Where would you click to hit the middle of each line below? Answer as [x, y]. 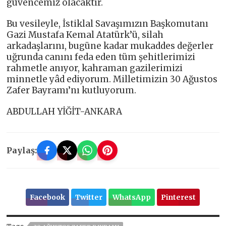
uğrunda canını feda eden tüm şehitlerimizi [101, 57]
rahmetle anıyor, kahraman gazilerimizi [95, 68]
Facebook [48, 197]
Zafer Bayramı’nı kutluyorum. [72, 91]
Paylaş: [22, 151]
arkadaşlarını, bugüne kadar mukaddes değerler [110, 46]
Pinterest [179, 197]
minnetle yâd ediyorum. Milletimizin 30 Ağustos [112, 79]
